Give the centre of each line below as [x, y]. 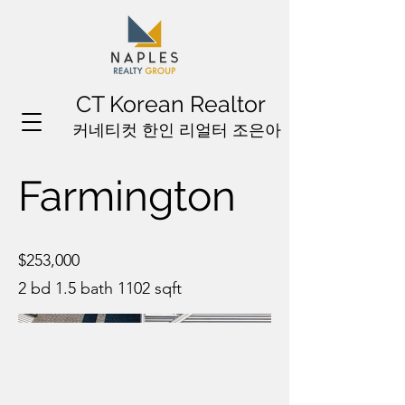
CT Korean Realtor [171, 104]
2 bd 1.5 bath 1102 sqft [100, 288]
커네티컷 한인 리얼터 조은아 [176, 130]
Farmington [127, 196]
